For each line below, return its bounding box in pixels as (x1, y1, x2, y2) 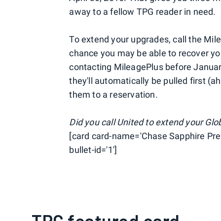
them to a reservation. (69, 89, 158, 100)
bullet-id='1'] (69, 145, 117, 155)
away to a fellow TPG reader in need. (69, 6, 216, 17)
